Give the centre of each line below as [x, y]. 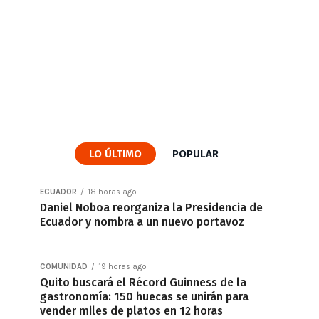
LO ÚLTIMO [115, 154]
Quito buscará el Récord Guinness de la [143, 282]
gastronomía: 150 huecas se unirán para [144, 297]
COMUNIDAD [64, 267]
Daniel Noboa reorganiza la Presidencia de [151, 208]
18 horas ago [112, 192]
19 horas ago [122, 267]
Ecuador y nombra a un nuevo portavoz [142, 222]
